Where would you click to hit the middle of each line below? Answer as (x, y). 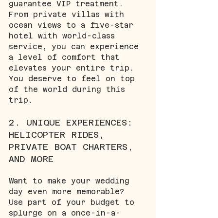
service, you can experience (76, 46)
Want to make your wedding (72, 181)
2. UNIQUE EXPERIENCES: (74, 122)
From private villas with (69, 14)
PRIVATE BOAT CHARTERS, (74, 146)
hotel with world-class (64, 36)
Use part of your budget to (74, 202)
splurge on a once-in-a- (65, 213)
